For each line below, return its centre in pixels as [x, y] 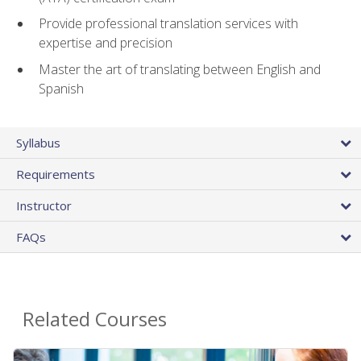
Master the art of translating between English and [180, 70]
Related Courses [95, 319]
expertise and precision [106, 43]
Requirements [56, 174]
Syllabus [38, 143]
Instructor [44, 206]
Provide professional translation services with [168, 24]
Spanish [61, 89]
